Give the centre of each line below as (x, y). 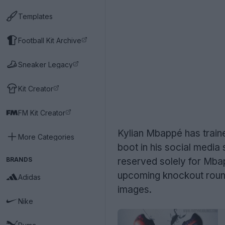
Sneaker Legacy (45, 64)
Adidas (29, 177)
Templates (35, 16)
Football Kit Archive (50, 40)
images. (135, 190)
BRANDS (19, 159)
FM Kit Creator (42, 113)
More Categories (46, 137)
